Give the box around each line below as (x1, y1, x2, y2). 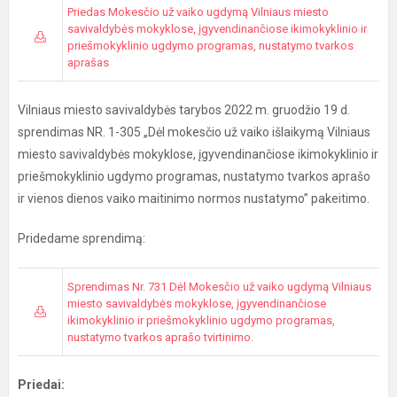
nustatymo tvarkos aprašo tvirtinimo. (67, 331, 253, 344)
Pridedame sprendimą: (18, 231, 145, 245)
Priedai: (18, 378, 65, 392)
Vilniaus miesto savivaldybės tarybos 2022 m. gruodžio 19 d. (18, 103, 350, 117)
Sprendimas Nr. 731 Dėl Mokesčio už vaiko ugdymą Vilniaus (67, 280, 371, 293)
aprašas (67, 56, 109, 69)
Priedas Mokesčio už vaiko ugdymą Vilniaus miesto (67, 5, 329, 19)
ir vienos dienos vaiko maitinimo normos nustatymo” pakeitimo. (18, 191, 370, 206)
